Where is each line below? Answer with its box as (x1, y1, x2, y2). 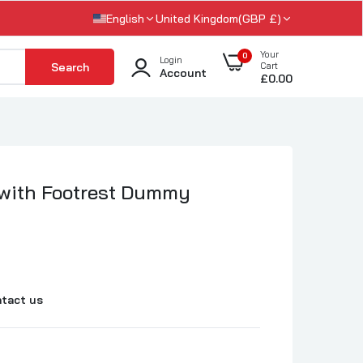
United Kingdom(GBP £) (269, 11, 281, 26)
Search (50, 59, 89, 75)
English (106, 11, 144, 26)
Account (160, 65, 207, 80)
